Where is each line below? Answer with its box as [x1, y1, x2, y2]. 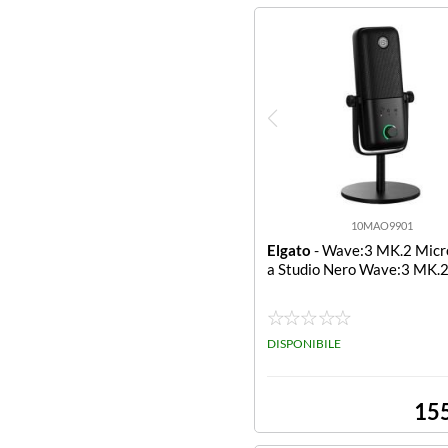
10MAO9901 [350, 219, 413, 232]
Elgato [267, 241, 311, 259]
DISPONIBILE [267, 336, 341, 351]
